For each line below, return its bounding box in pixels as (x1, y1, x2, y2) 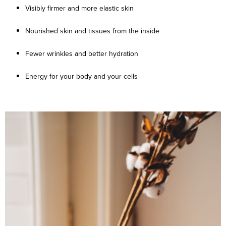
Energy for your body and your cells (25, 71, 138, 81)
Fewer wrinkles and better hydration (25, 48, 138, 59)
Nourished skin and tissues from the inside (25, 25, 159, 36)
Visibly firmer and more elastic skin (25, 3, 134, 13)
